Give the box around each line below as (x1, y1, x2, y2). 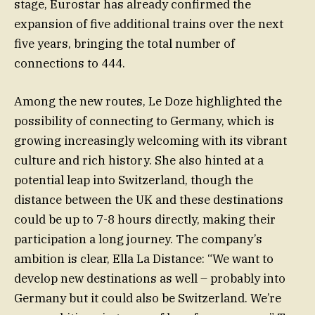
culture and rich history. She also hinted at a (14, 153, 264, 169)
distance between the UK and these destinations (14, 192, 283, 208)
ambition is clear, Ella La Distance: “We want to (14, 251, 274, 267)
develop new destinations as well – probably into (14, 271, 285, 287)
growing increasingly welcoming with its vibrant (14, 133, 287, 149)
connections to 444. (14, 56, 125, 72)
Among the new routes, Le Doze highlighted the (14, 94, 282, 110)
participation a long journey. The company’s (14, 231, 262, 247)
